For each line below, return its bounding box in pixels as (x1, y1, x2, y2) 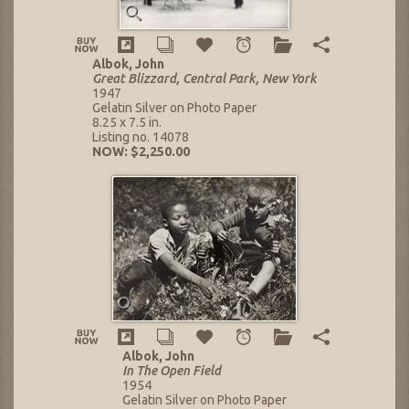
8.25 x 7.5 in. (92, 115, 162, 131)
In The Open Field (122, 363, 221, 379)
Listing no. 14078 (92, 130, 189, 145)
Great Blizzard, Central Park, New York (92, 71, 317, 87)
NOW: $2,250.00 (92, 144, 190, 160)
